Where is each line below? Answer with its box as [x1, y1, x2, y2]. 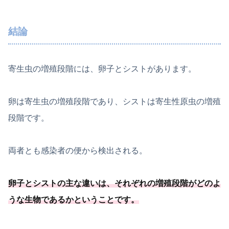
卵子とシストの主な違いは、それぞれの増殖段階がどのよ [8, 179, 221, 188]
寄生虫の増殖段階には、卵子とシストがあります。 [8, 64, 196, 74]
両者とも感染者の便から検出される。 [8, 146, 147, 155]
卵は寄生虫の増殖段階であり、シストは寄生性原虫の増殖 [8, 97, 221, 106]
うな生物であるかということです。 [8, 195, 139, 204]
